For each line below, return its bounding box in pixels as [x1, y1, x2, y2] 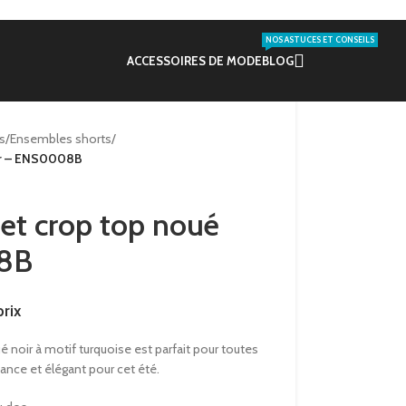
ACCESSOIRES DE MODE [127, 53, 262, 68]
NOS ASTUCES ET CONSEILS [266, 34, 374, 45]
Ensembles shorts [9, 130, 111, 147]
